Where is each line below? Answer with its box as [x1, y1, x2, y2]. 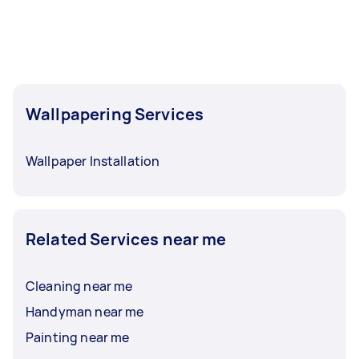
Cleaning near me [26, 277, 133, 295]
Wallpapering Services [26, 103, 204, 125]
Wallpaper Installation [26, 152, 160, 170]
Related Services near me [26, 228, 227, 250]
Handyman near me [26, 303, 144, 321]
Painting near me [26, 329, 130, 346]
